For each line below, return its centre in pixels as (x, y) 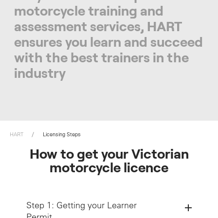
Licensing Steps (62, 134)
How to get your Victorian (109, 155)
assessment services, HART (98, 27)
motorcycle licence (109, 168)
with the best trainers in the (101, 58)
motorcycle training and (89, 12)
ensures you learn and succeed (108, 43)
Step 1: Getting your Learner (82, 205)
